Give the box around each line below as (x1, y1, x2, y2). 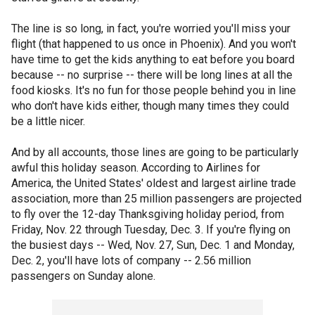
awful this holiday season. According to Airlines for (11, 160, 260, 174)
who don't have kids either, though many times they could (11, 98, 289, 112)
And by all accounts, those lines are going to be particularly (11, 145, 299, 159)
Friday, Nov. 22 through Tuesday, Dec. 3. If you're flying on (11, 222, 290, 236)
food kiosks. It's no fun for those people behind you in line (11, 83, 296, 97)
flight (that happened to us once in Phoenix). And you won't (11, 37, 296, 51)
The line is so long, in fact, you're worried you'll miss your (11, 21, 290, 35)
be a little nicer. (11, 114, 85, 128)
